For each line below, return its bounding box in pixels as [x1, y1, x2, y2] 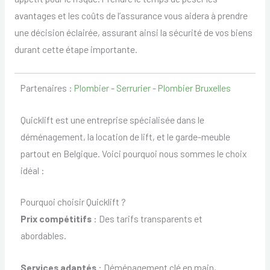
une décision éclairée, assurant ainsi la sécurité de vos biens [14, 27, 253, 39]
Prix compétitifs [20, 213, 92, 225]
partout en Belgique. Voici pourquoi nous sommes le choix [20, 147, 246, 159]
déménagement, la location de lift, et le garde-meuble [20, 130, 230, 142]
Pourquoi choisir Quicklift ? [20, 196, 126, 208]
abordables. [20, 230, 66, 242]
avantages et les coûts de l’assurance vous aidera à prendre [14, 10, 248, 22]
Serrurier [116, 81, 151, 93]
